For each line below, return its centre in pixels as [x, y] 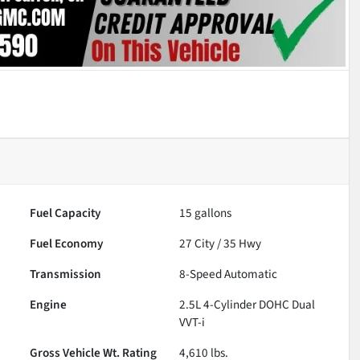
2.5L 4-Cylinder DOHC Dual [247, 304]
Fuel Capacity [66, 213]
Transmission [66, 274]
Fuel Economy [67, 243]
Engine [49, 304]
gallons [212, 213]
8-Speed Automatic [229, 274]
